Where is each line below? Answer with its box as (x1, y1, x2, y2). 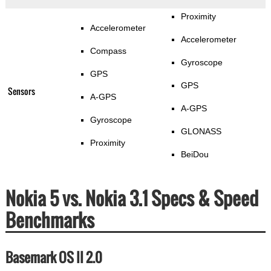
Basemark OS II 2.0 (5, 247, 102, 267)
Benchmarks (5, 206, 94, 234)
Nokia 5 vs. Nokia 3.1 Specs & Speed (5, 184, 258, 212)
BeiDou (180, 149, 209, 160)
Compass (90, 46, 126, 56)
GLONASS (180, 126, 221, 137)
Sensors (7, 85, 35, 98)
